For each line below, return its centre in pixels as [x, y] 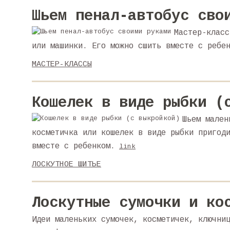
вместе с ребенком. [73, 146]
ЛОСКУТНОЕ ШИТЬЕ [66, 165]
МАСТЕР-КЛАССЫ [62, 64]
